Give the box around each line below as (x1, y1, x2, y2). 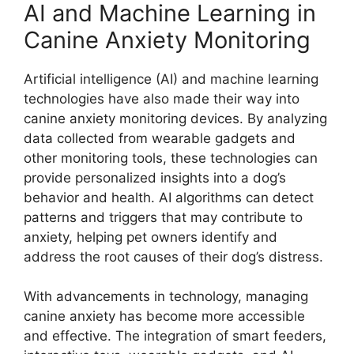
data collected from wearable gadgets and (24, 130, 296, 146)
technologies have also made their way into (24, 90, 299, 107)
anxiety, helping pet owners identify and (24, 228, 277, 245)
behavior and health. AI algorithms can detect (24, 189, 314, 205)
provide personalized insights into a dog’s (24, 169, 286, 186)
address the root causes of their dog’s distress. (24, 248, 323, 265)
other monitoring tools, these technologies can (24, 149, 318, 166)
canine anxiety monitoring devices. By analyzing (24, 110, 327, 126)
